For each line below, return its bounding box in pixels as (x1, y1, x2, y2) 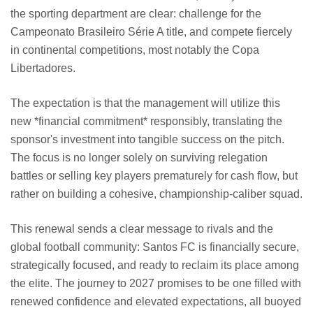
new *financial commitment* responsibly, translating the (10, 115, 282, 128)
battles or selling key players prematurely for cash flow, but (10, 170, 298, 182)
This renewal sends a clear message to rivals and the (10, 223, 273, 235)
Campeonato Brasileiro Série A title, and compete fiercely (10, 26, 292, 38)
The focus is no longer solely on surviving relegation (10, 152, 268, 164)
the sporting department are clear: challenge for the (10, 8, 261, 20)
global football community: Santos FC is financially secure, (10, 241, 299, 254)
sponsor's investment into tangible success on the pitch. (10, 133, 284, 146)
